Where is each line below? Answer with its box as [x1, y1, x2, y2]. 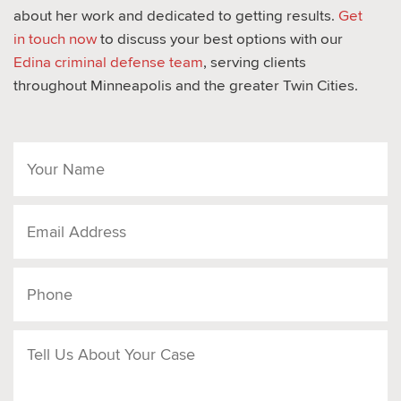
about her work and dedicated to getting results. [13, 7, 338, 25]
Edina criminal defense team [13, 54, 203, 72]
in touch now [13, 30, 97, 48]
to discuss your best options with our [97, 30, 343, 48]
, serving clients [203, 54, 306, 72]
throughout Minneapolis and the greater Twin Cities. [13, 77, 358, 95]
